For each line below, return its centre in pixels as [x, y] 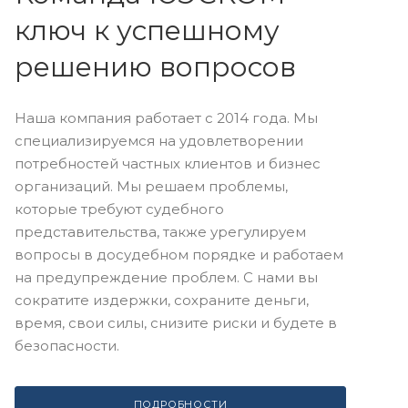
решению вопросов [155, 66]
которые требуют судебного [119, 209]
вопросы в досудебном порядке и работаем [179, 254]
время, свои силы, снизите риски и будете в [176, 322]
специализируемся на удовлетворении [159, 140]
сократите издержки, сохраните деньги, [162, 300]
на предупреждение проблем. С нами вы [166, 277]
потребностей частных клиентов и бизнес [168, 163]
